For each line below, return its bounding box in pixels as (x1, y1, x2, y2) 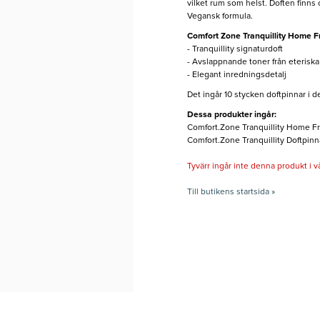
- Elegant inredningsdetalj (186, 71, 286, 80)
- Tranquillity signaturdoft (186, 45, 283, 54)
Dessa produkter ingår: (186, 111, 276, 120)
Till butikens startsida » (186, 188, 275, 197)
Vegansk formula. (186, 12, 253, 21)
